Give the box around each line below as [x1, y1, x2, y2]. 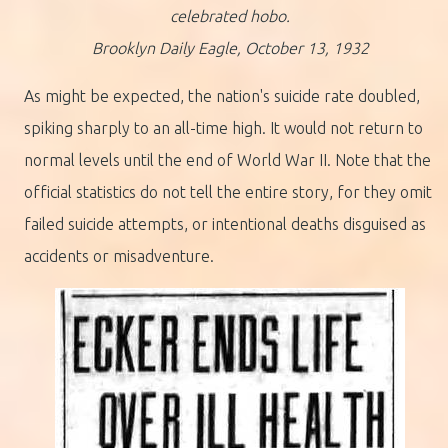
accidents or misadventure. [24, 247, 214, 266]
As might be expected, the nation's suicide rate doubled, [24, 87, 420, 106]
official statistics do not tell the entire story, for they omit [24, 183, 432, 202]
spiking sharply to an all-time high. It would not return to [24, 119, 423, 138]
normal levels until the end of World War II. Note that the [24, 151, 431, 170]
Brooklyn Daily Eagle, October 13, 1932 [91, 39, 369, 58]
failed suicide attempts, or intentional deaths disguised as [24, 215, 426, 234]
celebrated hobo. [170, 7, 290, 26]
